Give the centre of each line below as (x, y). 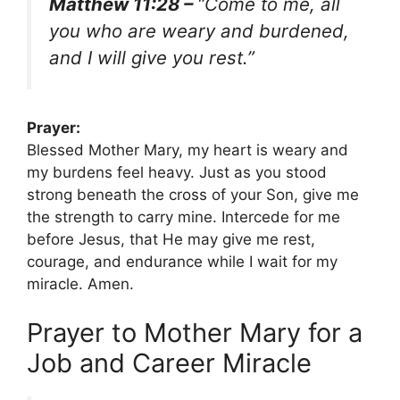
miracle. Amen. (80, 283)
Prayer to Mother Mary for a (195, 333)
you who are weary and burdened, (199, 31)
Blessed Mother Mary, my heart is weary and (187, 150)
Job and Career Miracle (169, 363)
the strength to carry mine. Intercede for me (183, 217)
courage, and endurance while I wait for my (182, 261)
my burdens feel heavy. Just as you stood (177, 172)
